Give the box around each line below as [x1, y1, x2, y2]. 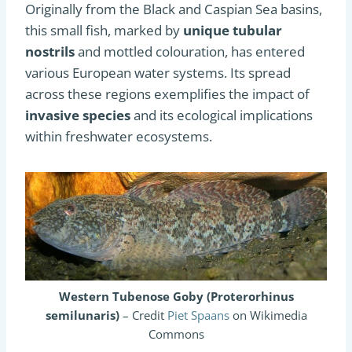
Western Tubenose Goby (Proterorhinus [58, 288, 294, 304]
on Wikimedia [229, 306, 307, 323]
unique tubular [183, 21, 282, 39]
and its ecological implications [130, 106, 313, 124]
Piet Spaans [167, 306, 229, 323]
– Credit [122, 306, 167, 323]
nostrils [25, 42, 75, 60]
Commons [148, 325, 204, 342]
